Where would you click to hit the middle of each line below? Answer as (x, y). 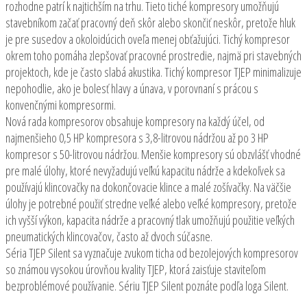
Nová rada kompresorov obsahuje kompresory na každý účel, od (135, 121)
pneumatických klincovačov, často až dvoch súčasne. (109, 236)
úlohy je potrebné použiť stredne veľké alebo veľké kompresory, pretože (151, 203)
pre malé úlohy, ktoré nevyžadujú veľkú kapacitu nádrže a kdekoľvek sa (145, 170)
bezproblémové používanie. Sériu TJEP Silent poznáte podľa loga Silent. (147, 285)
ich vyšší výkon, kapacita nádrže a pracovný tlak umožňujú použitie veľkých (150, 220)
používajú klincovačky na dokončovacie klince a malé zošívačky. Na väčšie (148, 187)
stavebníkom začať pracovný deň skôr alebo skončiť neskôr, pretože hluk (150, 22)
